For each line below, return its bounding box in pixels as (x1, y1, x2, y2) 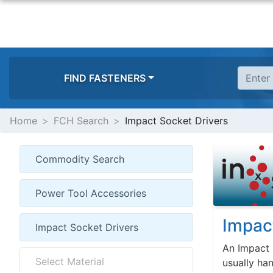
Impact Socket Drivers (125, 115, 228, 127)
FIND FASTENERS (64, 72, 146, 84)
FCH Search (54, 115, 108, 127)
